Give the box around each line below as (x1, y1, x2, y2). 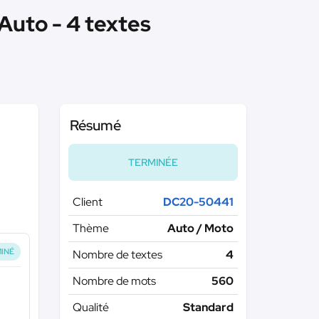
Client (72, 194, 103, 209)
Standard (183, 300, 234, 315)
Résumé (69, 116, 121, 135)
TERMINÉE (127, 156, 178, 169)
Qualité (72, 300, 109, 315)
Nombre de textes (72, 247, 162, 262)
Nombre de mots (72, 273, 156, 288)
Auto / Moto (167, 221, 234, 236)
